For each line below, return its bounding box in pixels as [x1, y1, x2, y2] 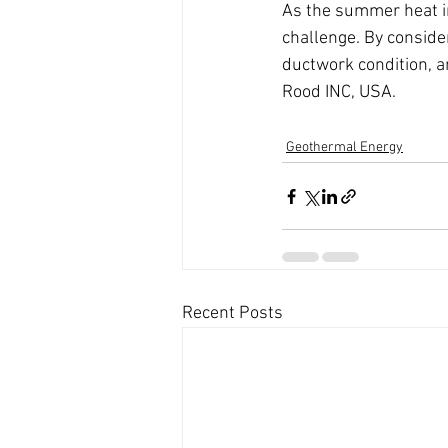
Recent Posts [182, 303, 283, 324]
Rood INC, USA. [282, 82, 400, 103]
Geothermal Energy [286, 139, 403, 156]
